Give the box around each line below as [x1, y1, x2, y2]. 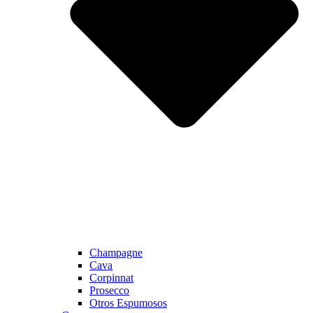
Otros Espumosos [89, 297, 167, 310]
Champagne [89, 247, 143, 259]
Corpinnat [89, 272, 133, 284]
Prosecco [89, 284, 129, 297]
